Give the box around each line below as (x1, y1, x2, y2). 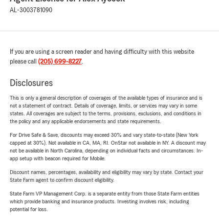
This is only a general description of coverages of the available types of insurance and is (10, 95, 202, 101)
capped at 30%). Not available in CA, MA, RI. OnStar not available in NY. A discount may (10, 140, 206, 146)
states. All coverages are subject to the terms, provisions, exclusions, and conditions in (10, 110, 201, 117)
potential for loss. (10, 206, 48, 213)
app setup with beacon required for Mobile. (10, 155, 106, 162)
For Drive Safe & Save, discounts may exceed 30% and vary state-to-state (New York (10, 132, 198, 138)
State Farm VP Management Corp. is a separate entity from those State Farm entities (10, 191, 199, 197)
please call (10, 58, 38, 66)
